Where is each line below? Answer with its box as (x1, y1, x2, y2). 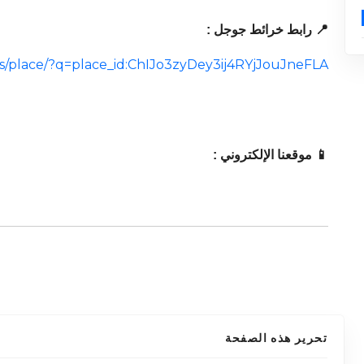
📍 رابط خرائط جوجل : (206, 23, 329, 37)
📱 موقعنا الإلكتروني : (213, 148, 329, 162)
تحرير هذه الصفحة (224, 330, 328, 347)
